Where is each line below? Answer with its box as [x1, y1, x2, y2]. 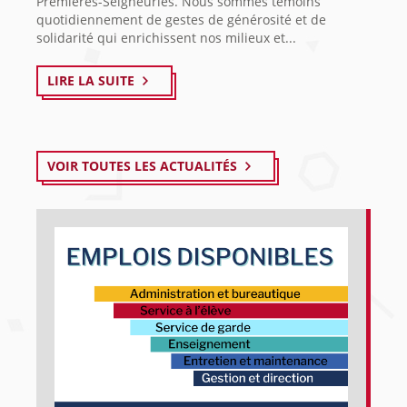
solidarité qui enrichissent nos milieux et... [36, 28, 296, 46]
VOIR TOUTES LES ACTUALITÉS [47, 156, 237, 174]
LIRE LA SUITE [47, 71, 134, 89]
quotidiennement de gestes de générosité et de [36, 10, 326, 28]
